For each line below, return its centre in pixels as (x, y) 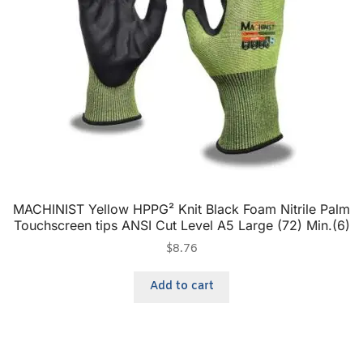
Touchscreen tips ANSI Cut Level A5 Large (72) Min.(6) (181, 226)
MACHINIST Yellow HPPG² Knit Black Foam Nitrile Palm (181, 209)
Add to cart (181, 287)
